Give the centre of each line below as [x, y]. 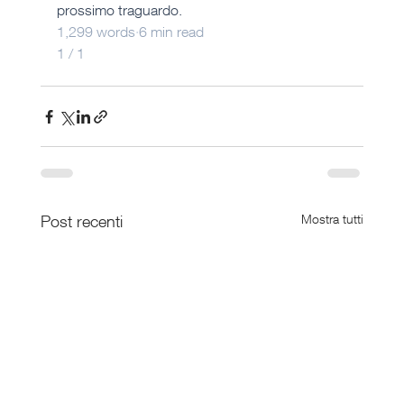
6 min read [171, 32]
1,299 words [96, 32]
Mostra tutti [333, 219]
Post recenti [81, 221]
